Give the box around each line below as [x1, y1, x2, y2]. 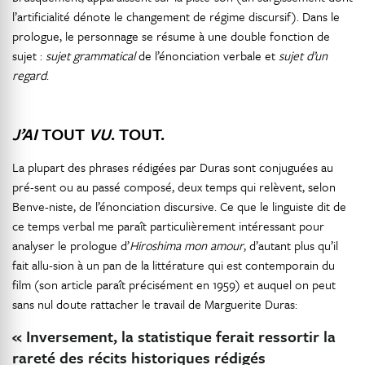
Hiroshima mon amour [130, 236, 244, 254]
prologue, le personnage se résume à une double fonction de [12, 27, 330, 45]
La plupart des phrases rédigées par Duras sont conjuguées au [12, 158, 333, 176]
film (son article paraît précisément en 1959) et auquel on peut [12, 275, 336, 293]
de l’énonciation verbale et [135, 46, 279, 64]
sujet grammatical [46, 46, 135, 64]
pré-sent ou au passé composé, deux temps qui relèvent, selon [12, 178, 336, 196]
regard [12, 66, 46, 84]
